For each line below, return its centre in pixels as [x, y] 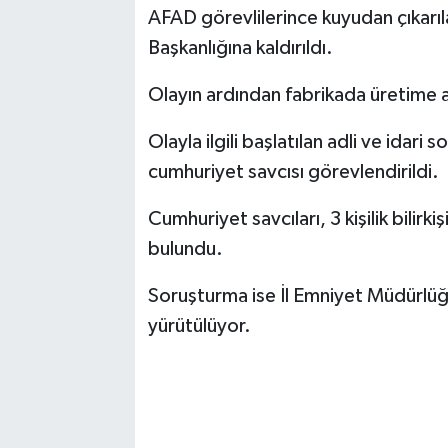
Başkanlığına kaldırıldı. [240, 48]
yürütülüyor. [199, 326]
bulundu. [185, 249]
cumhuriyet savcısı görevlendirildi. [293, 172]
